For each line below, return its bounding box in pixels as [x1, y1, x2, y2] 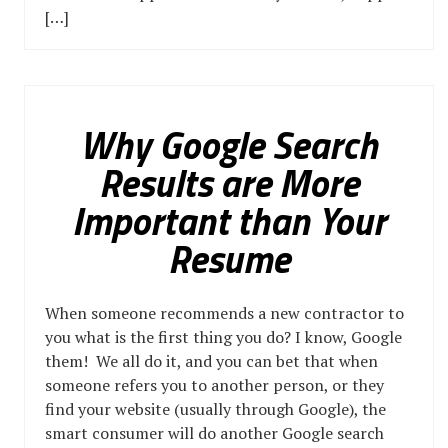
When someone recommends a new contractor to [45, 302, 404, 324]
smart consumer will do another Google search [45, 422, 384, 444]
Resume [168, 230, 290, 288]
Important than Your [72, 192, 386, 250]
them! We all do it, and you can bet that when [45, 350, 378, 372]
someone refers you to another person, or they [45, 374, 384, 396]
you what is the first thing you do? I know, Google [45, 326, 402, 348]
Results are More [99, 154, 359, 212]
